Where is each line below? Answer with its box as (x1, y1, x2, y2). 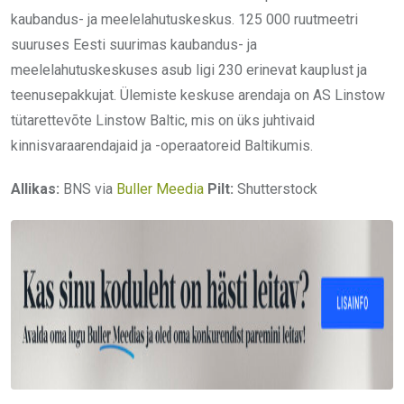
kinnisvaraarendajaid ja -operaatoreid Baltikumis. (11, 137, 313, 155)
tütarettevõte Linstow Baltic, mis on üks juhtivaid (11, 112, 315, 130)
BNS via (60, 180, 116, 198)
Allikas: (11, 180, 60, 198)
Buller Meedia (116, 180, 204, 198)
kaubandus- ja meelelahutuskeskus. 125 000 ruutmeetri (11, 11, 358, 29)
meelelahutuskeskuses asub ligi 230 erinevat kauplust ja (11, 61, 367, 79)
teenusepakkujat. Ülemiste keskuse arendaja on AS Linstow (11, 87, 385, 105)
